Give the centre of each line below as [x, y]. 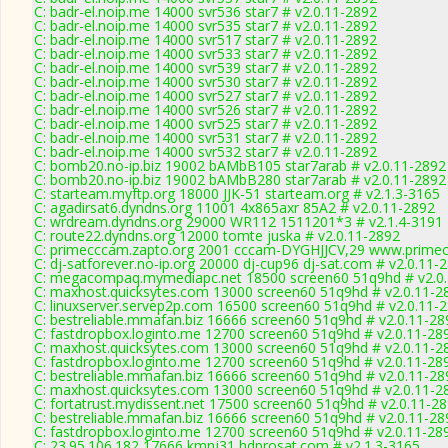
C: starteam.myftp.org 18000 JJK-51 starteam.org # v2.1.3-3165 [237, 193]
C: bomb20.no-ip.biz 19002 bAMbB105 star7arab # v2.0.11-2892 [240, 165]
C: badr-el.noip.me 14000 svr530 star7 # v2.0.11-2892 [205, 81]
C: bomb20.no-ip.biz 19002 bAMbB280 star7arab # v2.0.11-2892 [240, 179]
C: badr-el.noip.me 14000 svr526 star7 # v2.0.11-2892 [205, 109]
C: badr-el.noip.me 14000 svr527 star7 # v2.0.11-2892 [205, 95]
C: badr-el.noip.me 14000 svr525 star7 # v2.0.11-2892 [205, 123]
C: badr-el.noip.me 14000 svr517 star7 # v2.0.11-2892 [205, 39]
